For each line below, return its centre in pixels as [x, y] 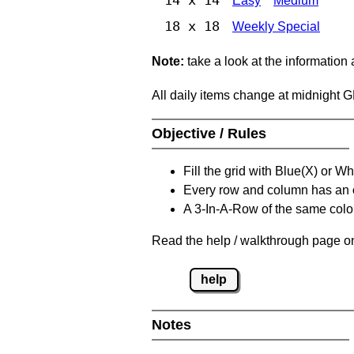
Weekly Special [276, 26]
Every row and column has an [268, 190]
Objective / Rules [211, 133]
